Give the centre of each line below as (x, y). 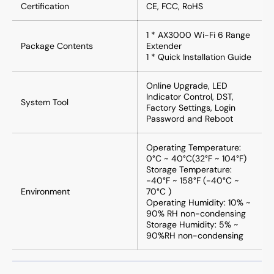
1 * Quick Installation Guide (199, 57)
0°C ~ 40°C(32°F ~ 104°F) (196, 158)
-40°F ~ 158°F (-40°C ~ (193, 180)
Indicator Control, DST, (190, 96)
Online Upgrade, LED (187, 85)
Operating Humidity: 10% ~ (198, 202)
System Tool (45, 102)
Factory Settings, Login (191, 107)
